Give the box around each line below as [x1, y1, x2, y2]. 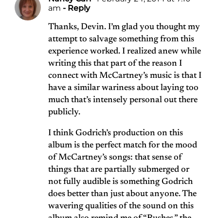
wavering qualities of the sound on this [48, 202, 194, 211]
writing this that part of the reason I [48, 59, 182, 69]
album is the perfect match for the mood [48, 141, 197, 150]
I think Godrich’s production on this [48, 129, 183, 138]
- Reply [61, 3, 90, 13]
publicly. [48, 108, 80, 117]
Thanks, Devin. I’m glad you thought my [48, 23, 200, 32]
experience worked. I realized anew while [48, 47, 201, 56]
